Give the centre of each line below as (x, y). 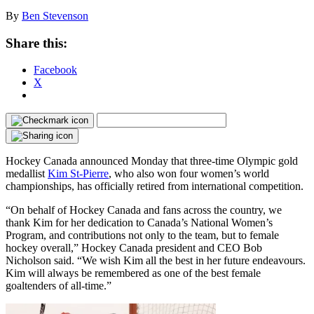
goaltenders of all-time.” (59, 286)
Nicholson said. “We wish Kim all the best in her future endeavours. (156, 261)
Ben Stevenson (55, 15)
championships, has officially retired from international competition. (155, 186)
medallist (27, 174)
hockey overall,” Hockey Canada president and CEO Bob (134, 248)
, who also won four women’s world (189, 174)
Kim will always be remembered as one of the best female (133, 273)
